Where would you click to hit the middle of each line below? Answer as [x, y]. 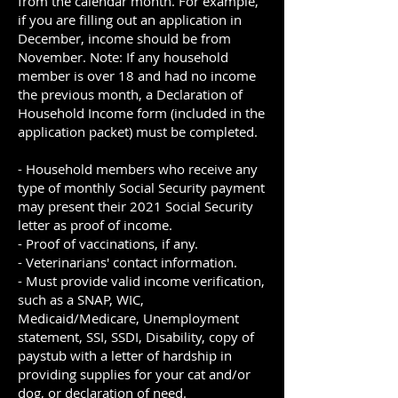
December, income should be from [124, 38]
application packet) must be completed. [138, 131]
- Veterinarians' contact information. [127, 262]
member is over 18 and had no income [137, 76]
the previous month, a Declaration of [130, 94]
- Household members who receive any [138, 169]
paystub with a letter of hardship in [125, 355]
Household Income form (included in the [141, 113]
